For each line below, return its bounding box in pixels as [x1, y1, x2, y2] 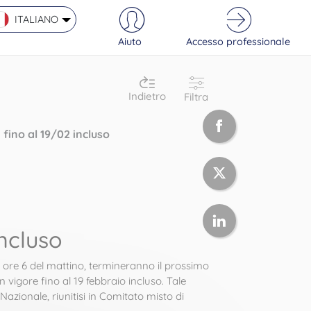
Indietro [128, 89, 166, 103]
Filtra [184, 90, 208, 103]
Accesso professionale [186, 35, 290, 48]
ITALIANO [15, 12, 58, 26]
